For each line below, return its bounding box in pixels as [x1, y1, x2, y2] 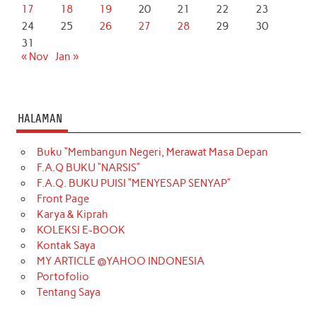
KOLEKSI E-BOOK [36, 223, 125, 236]
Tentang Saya [36, 285, 100, 299]
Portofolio [36, 270, 89, 283]
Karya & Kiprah [36, 207, 108, 221]
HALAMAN [17, 111, 62, 125]
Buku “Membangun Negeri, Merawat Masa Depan [36, 145, 268, 158]
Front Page [36, 192, 89, 205]
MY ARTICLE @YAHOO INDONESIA [36, 254, 204, 267]
